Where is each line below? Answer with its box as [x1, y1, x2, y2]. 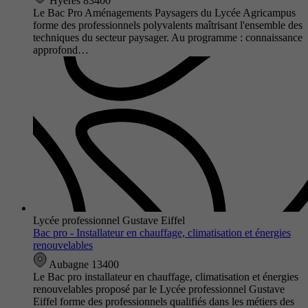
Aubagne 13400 [47, 258, 119, 270]
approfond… [33, 43, 89, 56]
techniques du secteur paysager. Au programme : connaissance [33, 31, 302, 43]
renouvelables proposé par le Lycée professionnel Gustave [33, 283, 285, 295]
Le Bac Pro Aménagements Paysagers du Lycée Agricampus [33, 6, 296, 19]
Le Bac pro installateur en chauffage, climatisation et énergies [33, 270, 298, 283]
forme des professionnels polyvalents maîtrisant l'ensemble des [33, 19, 302, 31]
